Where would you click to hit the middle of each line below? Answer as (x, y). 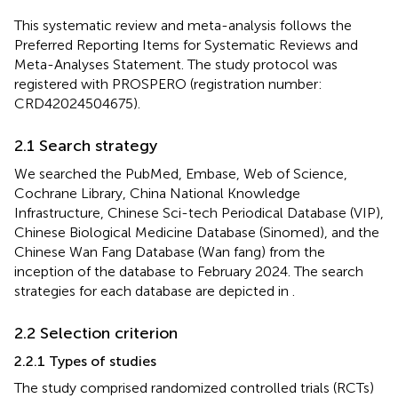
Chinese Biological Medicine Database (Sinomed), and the (197, 232)
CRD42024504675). (77, 103)
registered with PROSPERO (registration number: (168, 84)
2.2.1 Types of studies (85, 361)
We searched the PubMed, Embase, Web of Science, (181, 173)
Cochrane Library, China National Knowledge (157, 193)
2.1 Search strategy (86, 145)
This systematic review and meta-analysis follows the (183, 25)
